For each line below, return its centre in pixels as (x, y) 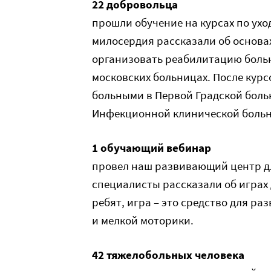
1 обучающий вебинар (152, 148)
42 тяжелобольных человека (168, 255)
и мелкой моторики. (143, 220)
